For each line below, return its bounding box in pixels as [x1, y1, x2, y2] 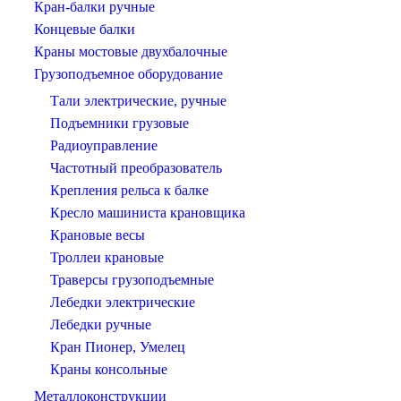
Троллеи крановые [50, 250, 164, 266]
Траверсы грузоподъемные [50, 272, 214, 288]
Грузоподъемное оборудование [34, 66, 223, 82]
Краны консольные [50, 362, 167, 378]
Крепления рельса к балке [50, 183, 209, 199]
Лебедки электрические [50, 294, 195, 311]
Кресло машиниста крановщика [50, 205, 245, 221]
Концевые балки [34, 21, 135, 38]
